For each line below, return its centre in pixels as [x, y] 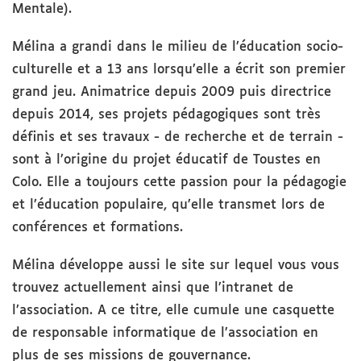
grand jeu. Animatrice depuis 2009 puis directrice [172, 93]
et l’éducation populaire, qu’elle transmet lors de [168, 205]
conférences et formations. [98, 228]
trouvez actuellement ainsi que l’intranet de [153, 288]
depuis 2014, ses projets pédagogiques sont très [166, 115]
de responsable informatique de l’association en [165, 334]
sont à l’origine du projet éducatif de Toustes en [166, 160]
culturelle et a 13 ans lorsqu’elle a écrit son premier [179, 70]
